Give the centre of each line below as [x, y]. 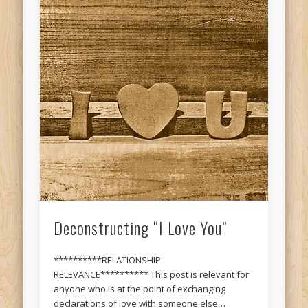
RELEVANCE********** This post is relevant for [152, 274]
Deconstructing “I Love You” [141, 227]
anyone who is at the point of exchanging [140, 288]
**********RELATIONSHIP [108, 260]
